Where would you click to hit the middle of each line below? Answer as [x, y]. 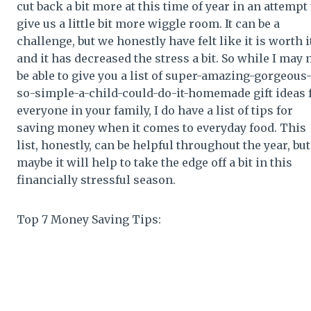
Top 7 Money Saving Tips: [89, 219]
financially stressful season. [96, 179]
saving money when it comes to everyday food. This [161, 127]
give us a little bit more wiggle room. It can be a [148, 23]
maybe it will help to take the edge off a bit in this [154, 162]
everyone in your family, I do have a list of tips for [155, 110]
